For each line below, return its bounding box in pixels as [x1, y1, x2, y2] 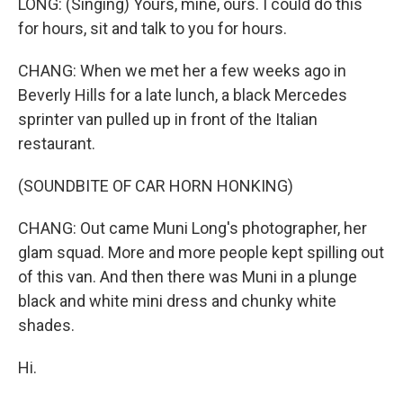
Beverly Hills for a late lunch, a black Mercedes [18, 85, 347, 104]
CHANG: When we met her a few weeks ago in [18, 61, 346, 80]
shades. [18, 316, 75, 335]
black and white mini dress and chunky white [18, 291, 336, 310]
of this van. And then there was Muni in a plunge [18, 267, 357, 286]
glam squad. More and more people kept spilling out [18, 243, 384, 262]
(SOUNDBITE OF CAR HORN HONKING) [18, 176, 293, 195]
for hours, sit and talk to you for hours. [18, 19, 287, 38]
